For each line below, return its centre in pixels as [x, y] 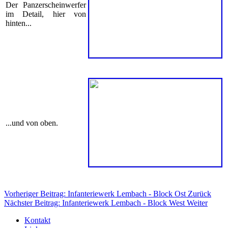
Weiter [197, 203]
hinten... [19, 23]
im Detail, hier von [46, 14]
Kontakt [37, 220]
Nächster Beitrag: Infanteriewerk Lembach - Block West [95, 203]
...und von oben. [32, 123]
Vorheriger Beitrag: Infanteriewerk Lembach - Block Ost [96, 194]
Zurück [199, 194]
